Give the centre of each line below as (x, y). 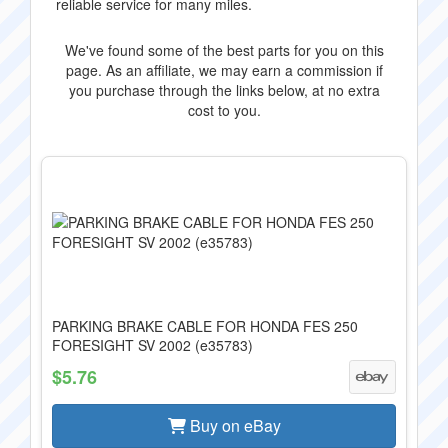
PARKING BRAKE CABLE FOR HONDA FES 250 (205, 326)
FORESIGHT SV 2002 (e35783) (152, 345)
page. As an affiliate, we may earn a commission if (224, 70)
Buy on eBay (233, 425)
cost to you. (224, 110)
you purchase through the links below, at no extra (224, 90)
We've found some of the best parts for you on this (224, 50)
